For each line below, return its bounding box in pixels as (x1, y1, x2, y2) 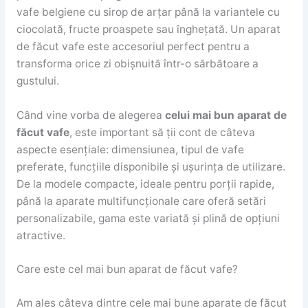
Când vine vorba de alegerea (16, 108, 165, 122)
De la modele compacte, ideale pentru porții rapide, (16, 177, 274, 190)
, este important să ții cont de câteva (69, 125, 255, 139)
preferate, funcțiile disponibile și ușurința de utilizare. (16, 159, 285, 173)
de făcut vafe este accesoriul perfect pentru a (16, 39, 250, 53)
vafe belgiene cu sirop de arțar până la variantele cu (16, 5, 280, 19)
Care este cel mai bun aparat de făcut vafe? (16, 263, 238, 276)
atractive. (16, 228, 65, 242)
